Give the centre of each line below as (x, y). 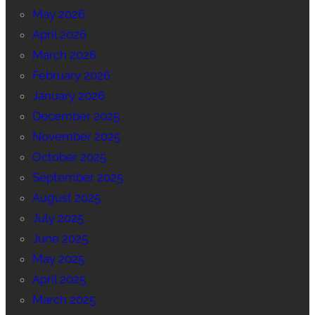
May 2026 (58, 14)
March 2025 (64, 300)
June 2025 (60, 239)
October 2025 (69, 157)
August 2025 (66, 198)
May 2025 (58, 259)
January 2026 (68, 96)
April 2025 (59, 279)
